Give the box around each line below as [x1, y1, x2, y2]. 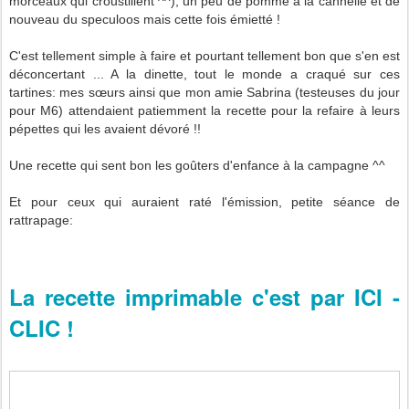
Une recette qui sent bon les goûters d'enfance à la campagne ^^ [9, 158, 385, 173]
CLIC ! [9, 312, 74, 344]
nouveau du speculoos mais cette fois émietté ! [9, 12, 280, 27]
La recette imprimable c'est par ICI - [9, 281, 400, 313]
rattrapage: [9, 213, 73, 228]
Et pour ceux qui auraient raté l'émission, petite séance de [9, 194, 400, 210]
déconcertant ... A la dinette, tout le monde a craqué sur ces [9, 67, 400, 82]
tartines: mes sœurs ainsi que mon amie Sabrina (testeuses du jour [9, 85, 400, 100]
